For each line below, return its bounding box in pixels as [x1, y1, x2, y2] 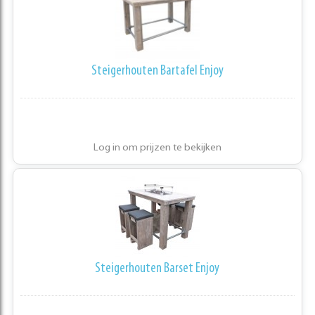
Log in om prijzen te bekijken [93, 143, 221, 154]
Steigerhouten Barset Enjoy [95, 262, 220, 276]
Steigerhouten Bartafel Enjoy [91, 64, 224, 79]
